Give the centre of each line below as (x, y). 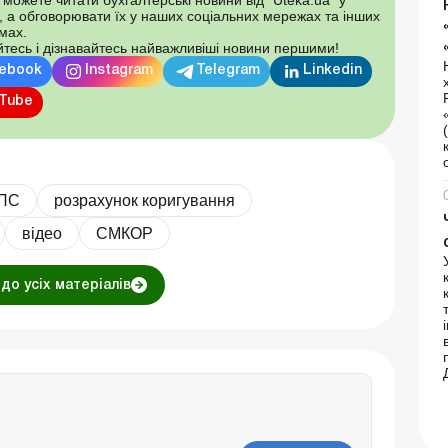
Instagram (119, 71)
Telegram (228, 71)
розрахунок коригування (144, 200)
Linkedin (333, 71)
